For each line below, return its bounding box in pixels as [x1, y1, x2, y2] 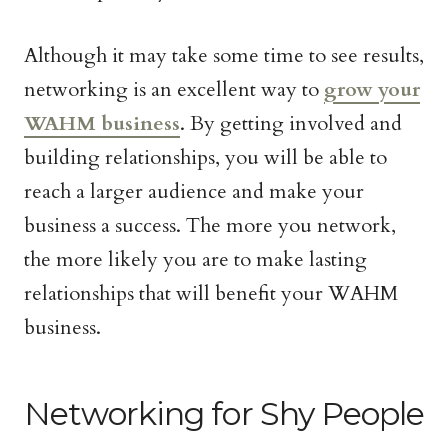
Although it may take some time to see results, [24, 42, 424, 69]
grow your [324, 76, 420, 103]
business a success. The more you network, [24, 212, 396, 239]
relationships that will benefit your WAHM [24, 280, 398, 307]
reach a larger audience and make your [24, 178, 364, 205]
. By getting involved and [180, 110, 402, 137]
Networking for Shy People [24, 394, 424, 433]
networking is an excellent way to [24, 76, 324, 103]
